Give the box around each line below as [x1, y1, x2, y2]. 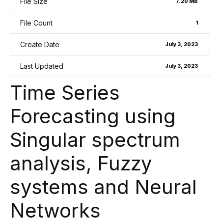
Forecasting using [10, 104, 176, 129]
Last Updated [20, 62, 63, 71]
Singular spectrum [10, 128, 180, 152]
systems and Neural [10, 175, 197, 199]
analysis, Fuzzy [10, 151, 152, 176]
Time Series [10, 81, 120, 105]
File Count [20, 19, 53, 27]
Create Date [20, 40, 59, 49]
